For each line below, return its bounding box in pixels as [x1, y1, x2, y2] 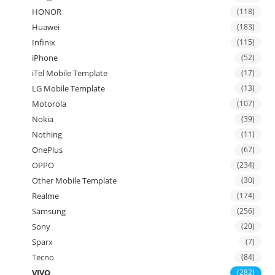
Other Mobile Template [32, 174, 117, 186]
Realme [32, 190, 60, 201]
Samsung [32, 205, 66, 217]
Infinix [32, 36, 56, 48]
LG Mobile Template [32, 82, 106, 94]
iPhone [32, 52, 58, 63]
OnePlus [32, 144, 63, 155]
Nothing [32, 128, 63, 140]
